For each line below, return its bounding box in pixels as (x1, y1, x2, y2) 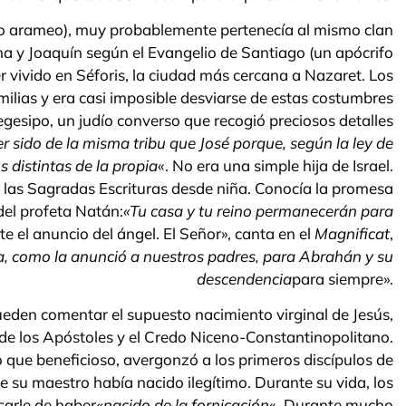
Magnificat (314, 223, 390, 243)
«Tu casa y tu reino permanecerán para (123, 200, 393, 220)
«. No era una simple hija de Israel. (158, 155, 393, 175)
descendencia (197, 268, 292, 288)
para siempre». (292, 268, 393, 288)
